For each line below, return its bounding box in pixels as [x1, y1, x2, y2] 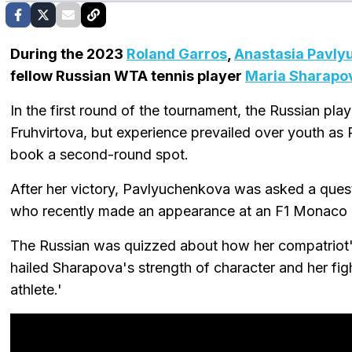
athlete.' [10, 280, 62, 298]
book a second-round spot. [10, 145, 189, 163]
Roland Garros [126, 45, 227, 62]
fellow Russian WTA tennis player [10, 67, 245, 84]
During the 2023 [10, 45, 126, 62]
